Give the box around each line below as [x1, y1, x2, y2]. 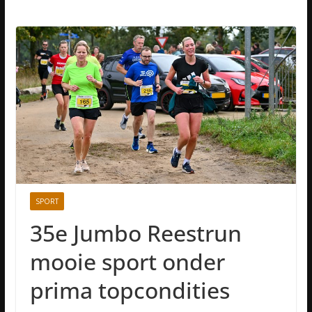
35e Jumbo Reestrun [29, 218, 242, 249]
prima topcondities [29, 275, 230, 306]
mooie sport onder [29, 247, 225, 277]
